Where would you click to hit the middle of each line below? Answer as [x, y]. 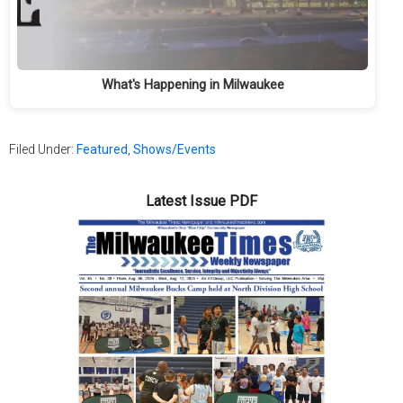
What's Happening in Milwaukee [193, 85]
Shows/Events [175, 150]
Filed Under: [43, 150]
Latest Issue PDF [201, 201]
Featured [102, 150]
